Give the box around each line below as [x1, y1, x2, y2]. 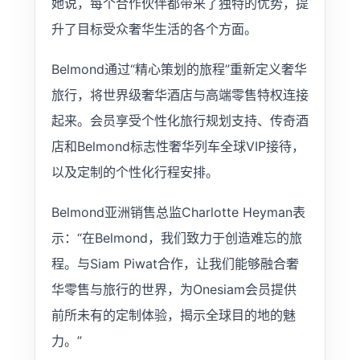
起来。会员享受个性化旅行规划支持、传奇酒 [51, 112, 309, 129]
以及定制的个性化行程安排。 [51, 163, 219, 180]
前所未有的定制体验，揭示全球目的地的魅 [51, 306, 296, 323]
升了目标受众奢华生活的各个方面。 [51, 20, 257, 37]
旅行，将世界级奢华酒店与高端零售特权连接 [51, 86, 309, 103]
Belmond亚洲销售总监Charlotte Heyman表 [51, 203, 305, 220]
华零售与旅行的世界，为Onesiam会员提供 [51, 280, 297, 297]
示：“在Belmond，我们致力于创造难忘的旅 [51, 229, 302, 246]
